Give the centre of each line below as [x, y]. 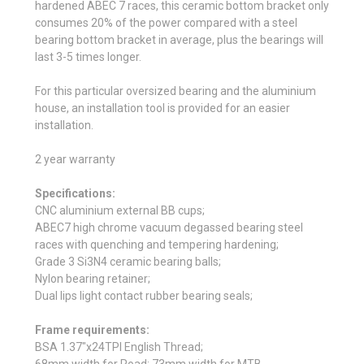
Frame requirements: [92, 329]
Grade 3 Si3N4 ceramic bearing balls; [128, 261]
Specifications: [75, 193]
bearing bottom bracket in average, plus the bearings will [179, 39]
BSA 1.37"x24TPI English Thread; [119, 347]
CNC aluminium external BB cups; [120, 210]
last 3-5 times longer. [88, 56]
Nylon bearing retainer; [93, 278]
